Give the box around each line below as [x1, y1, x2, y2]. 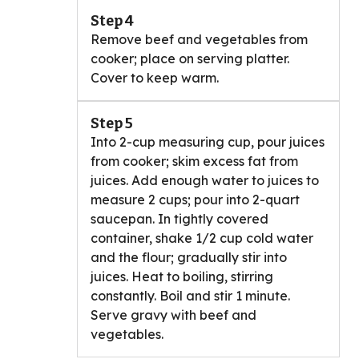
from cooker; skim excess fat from [91, 152, 298, 169]
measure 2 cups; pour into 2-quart [91, 191, 300, 208]
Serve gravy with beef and [91, 306, 256, 323]
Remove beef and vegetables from [91, 30, 308, 47]
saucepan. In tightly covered [91, 210, 268, 227]
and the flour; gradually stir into [91, 248, 287, 265]
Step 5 [91, 114, 133, 132]
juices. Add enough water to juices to [91, 171, 319, 188]
